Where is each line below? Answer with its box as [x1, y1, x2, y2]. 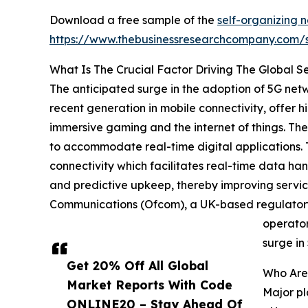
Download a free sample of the [49, 13, 217, 27]
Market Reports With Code [67, 277, 232, 293]
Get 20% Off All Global [67, 258, 208, 274]
